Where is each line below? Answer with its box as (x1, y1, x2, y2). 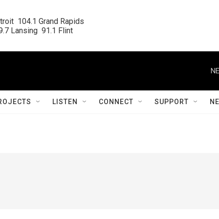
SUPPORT (154, 98, 189, 106)
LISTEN (52, 98, 78, 106)
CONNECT (99, 98, 133, 106)
